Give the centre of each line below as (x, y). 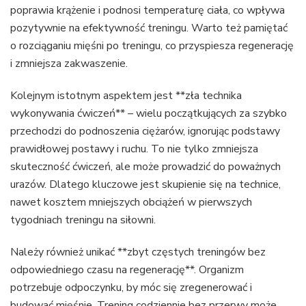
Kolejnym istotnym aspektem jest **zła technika (126, 96)
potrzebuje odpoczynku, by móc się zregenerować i (131, 288)
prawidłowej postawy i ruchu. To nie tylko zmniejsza (134, 149)
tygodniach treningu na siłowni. (83, 220)
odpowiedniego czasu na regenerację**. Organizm (127, 270)
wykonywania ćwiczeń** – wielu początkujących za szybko (149, 114)
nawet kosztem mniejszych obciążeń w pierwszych (131, 203)
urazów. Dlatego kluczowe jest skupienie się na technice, (145, 185)
